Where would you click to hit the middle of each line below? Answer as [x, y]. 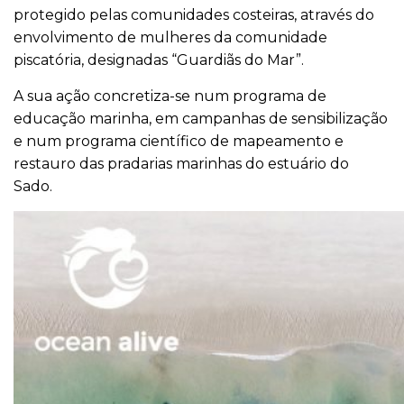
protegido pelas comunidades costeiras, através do [194, 15]
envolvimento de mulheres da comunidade [170, 38]
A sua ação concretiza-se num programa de [170, 96]
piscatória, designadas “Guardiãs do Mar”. [159, 60]
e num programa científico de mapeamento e [179, 142]
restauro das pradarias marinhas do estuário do [181, 164]
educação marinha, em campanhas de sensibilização [201, 119]
